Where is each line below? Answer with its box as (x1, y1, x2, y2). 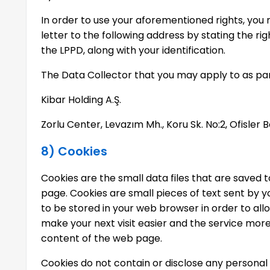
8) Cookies (41, 143, 108, 160)
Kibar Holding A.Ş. (41, 93, 122, 107)
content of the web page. (41, 231, 163, 245)
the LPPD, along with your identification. (41, 43, 226, 57)
